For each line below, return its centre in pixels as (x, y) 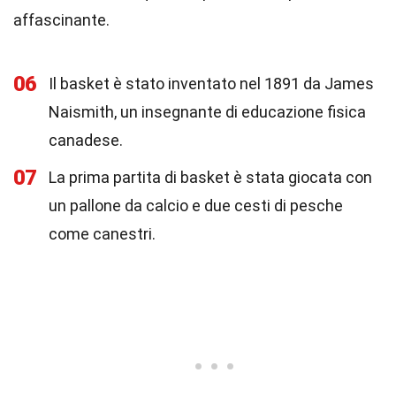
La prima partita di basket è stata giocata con (210, 177)
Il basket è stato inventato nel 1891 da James (211, 84)
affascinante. (61, 20)
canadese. (86, 140)
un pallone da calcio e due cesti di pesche (196, 206)
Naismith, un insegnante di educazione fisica (207, 112)
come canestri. (102, 234)
